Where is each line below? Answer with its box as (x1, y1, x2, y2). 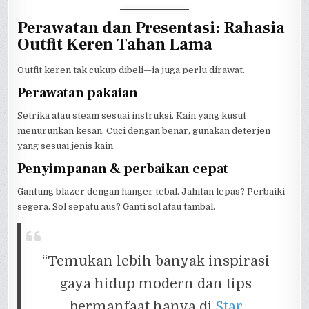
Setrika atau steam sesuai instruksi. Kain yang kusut (17, 110, 247, 121)
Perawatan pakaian (17, 84, 139, 103)
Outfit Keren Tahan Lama (17, 34, 213, 56)
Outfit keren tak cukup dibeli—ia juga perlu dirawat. (17, 65, 246, 76)
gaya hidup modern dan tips (60, 276, 252, 292)
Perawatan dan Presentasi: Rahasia (17, 17, 286, 39)
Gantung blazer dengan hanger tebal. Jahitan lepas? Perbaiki (17, 186, 286, 197)
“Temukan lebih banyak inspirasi (42, 253, 270, 270)
